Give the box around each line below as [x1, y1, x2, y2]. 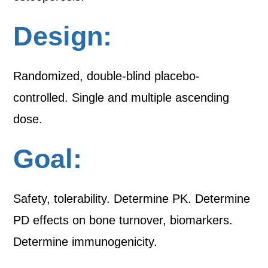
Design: [13, 21, 112, 51]
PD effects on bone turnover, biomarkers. [13, 214, 233, 227]
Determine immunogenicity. [13, 235, 158, 248]
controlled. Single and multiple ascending [13, 91, 230, 104]
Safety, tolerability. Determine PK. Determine [13, 192, 251, 205]
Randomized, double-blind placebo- [13, 69, 200, 83]
